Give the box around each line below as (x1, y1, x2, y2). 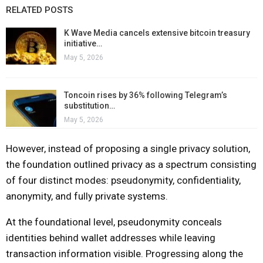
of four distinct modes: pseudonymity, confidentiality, (6, 174, 241, 186)
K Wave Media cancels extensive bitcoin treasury (64, 28, 250, 38)
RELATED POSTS (6, 4, 73, 15)
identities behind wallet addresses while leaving (6, 231, 215, 244)
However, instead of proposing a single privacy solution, (6, 142, 250, 154)
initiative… (64, 38, 102, 48)
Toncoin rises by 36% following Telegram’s (64, 90, 227, 100)
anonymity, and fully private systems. (6, 190, 168, 202)
